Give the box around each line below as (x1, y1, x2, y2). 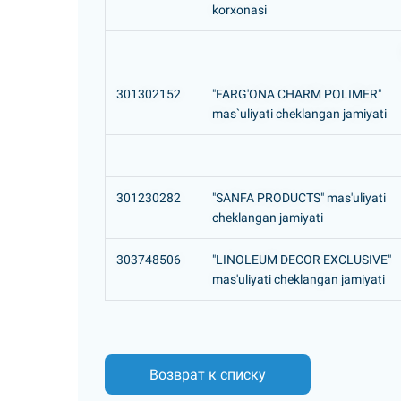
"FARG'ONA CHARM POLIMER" (212, 87, 381, 101)
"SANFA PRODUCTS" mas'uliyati (212, 191, 386, 205)
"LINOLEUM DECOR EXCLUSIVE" (212, 252, 391, 267)
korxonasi (212, 3, 267, 17)
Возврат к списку (149, 365, 266, 383)
